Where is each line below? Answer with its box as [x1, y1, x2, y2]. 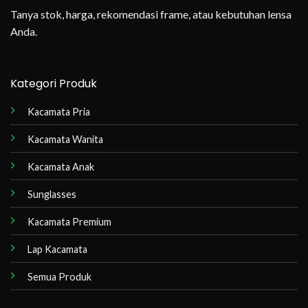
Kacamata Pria [27, 105, 90, 118]
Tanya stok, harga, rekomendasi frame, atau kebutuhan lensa [10, 8, 291, 21]
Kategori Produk [10, 75, 97, 91]
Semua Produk [27, 270, 91, 283]
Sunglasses [27, 188, 76, 200]
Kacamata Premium [27, 215, 111, 228]
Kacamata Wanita [27, 133, 103, 145]
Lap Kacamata [27, 243, 87, 255]
